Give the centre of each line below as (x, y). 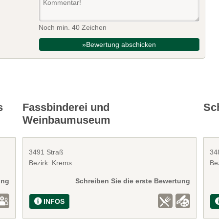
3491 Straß (46, 152)
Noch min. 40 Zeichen (73, 28)
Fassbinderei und (66, 108)
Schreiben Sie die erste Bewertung (132, 181)
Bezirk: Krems (51, 163)
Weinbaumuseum (67, 120)
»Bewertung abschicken (119, 45)
